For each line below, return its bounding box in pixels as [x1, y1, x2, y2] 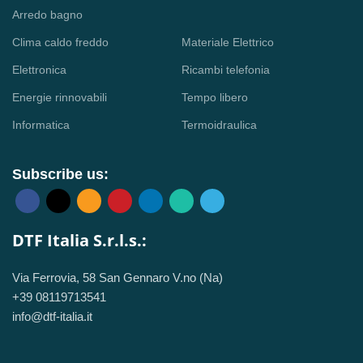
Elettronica [12, 63, 66, 77]
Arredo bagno [12, 8, 83, 22]
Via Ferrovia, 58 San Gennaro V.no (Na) [12, 271, 223, 285]
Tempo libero [181, 91, 248, 105]
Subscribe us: [12, 166, 109, 183]
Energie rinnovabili [12, 91, 107, 105]
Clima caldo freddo [12, 36, 109, 49]
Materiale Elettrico [181, 36, 274, 49]
